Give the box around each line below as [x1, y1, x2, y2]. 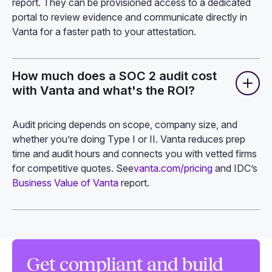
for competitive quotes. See [12, 161, 134, 174]
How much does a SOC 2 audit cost [12, 68, 217, 83]
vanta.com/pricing [134, 161, 212, 174]
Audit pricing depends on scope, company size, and [12, 118, 237, 131]
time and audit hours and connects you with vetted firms [12, 147, 257, 160]
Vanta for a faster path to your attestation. [12, 25, 196, 38]
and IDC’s [212, 161, 257, 174]
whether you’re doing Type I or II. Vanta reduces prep [12, 132, 245, 145]
